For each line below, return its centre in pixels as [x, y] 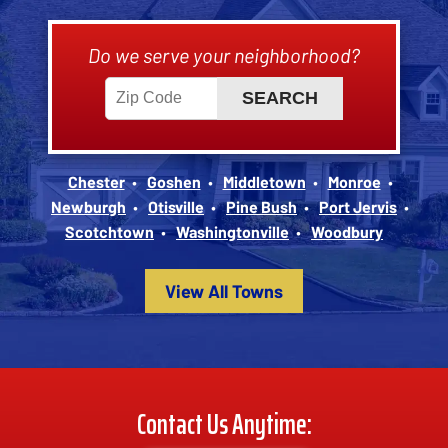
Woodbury [347, 231]
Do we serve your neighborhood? [224, 54]
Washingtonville [232, 231]
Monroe [354, 181]
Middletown [264, 181]
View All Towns [224, 290]
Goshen [173, 181]
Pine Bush [261, 206]
